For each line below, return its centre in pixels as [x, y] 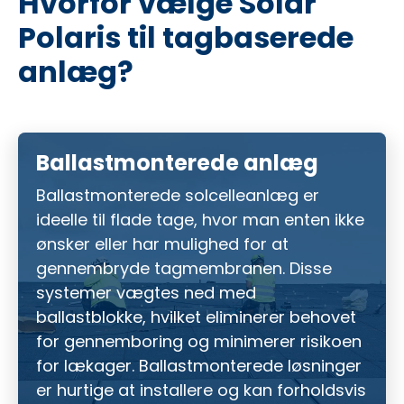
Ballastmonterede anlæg [177, 163]
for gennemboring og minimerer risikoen [199, 342]
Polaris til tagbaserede [186, 38]
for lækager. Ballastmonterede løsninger [199, 366]
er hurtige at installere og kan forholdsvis [201, 390]
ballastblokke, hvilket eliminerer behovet [196, 317]
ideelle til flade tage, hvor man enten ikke [200, 220]
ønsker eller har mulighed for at [162, 244]
